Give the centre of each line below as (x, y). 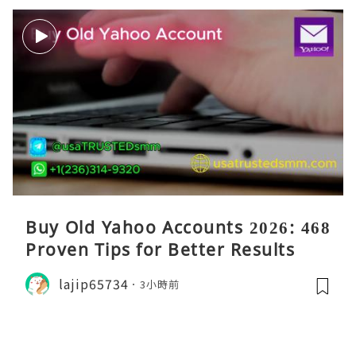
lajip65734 (94, 284)
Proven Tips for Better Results (160, 249)
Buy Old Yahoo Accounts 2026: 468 (178, 227)
